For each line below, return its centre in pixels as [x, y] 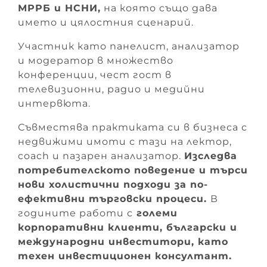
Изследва [211, 156]
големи [157, 213]
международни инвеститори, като [123, 241]
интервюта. [54, 103]
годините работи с [75, 213]
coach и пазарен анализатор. [101, 156]
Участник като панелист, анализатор [129, 46]
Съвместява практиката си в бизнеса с [133, 127]
